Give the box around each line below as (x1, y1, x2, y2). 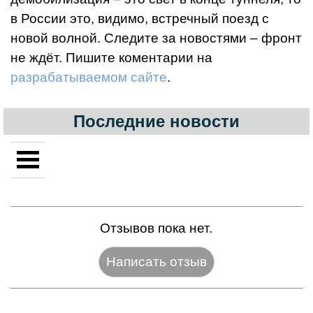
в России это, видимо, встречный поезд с (10, 11, 269, 27)
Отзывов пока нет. (100, 221, 213, 236)
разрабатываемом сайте (10, 70, 167, 85)
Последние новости (73, 112, 240, 131)
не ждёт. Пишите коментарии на (10, 50, 212, 66)
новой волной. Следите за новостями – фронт (10, 31, 302, 46)
